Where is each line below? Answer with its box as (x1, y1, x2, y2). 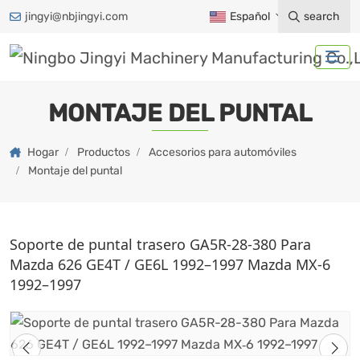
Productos (77, 145, 130, 159)
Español (229, 10, 270, 23)
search (303, 10, 340, 23)
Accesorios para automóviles (149, 145, 297, 159)
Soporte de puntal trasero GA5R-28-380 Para (10, 234, 311, 254)
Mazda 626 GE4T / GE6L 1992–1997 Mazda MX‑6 (10, 254, 330, 274)
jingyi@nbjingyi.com (25, 10, 128, 23)
